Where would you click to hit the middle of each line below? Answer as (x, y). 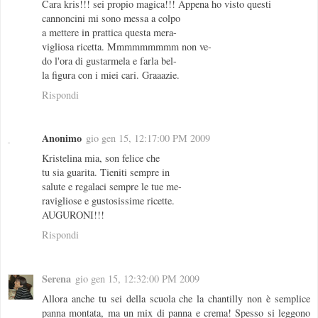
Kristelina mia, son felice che (101, 158)
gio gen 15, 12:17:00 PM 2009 (148, 138)
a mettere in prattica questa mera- (109, 32)
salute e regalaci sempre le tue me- (112, 187)
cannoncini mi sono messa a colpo (111, 18)
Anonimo (62, 138)
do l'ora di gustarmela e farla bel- (109, 60)
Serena (56, 279)
